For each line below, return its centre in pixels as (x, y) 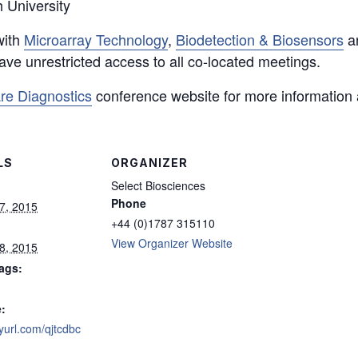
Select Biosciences (159, 185)
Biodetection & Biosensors (260, 39)
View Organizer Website (172, 243)
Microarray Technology (96, 39)
